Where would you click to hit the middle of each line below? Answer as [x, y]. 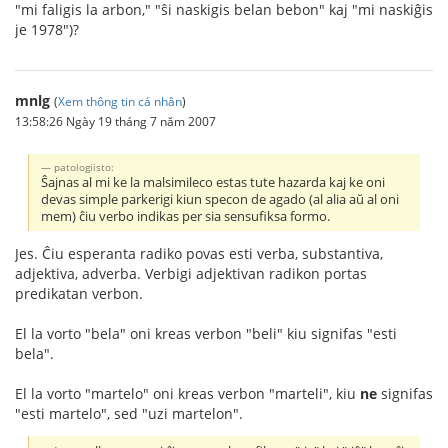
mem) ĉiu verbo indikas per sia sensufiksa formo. [186, 216]
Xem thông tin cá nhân [120, 101]
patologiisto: [84, 166]
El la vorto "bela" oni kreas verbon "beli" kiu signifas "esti [206, 333]
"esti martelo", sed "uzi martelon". [129, 413]
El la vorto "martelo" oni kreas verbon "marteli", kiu [187, 393]
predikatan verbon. [79, 293]
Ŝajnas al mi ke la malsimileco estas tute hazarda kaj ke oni [213, 182]
